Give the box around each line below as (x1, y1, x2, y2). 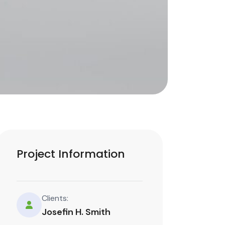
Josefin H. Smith (42, 205, 111, 218)
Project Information (17, 146, 126, 162)
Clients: (42, 192, 69, 203)
